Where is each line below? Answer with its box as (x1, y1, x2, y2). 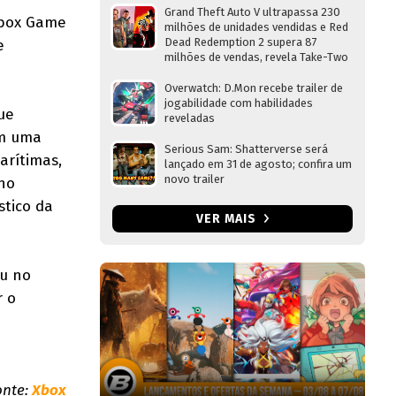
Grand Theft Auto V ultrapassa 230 (164, 5, 340, 19)
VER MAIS (195, 211, 260, 226)
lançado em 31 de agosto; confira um (164, 157, 352, 171)
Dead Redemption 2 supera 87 (164, 35, 317, 49)
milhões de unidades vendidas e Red (164, 20, 348, 34)
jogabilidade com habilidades (164, 96, 313, 110)
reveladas (164, 111, 215, 125)
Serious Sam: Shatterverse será (164, 142, 328, 156)
